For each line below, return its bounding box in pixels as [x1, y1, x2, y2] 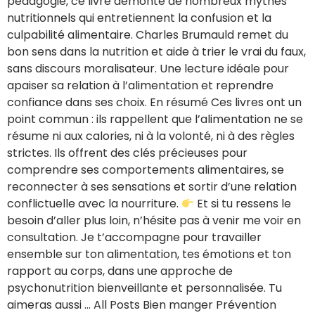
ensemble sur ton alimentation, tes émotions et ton [7, 245, 291, 262]
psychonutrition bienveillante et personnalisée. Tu [7, 279, 282, 296]
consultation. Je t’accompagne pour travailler [7, 229, 262, 245]
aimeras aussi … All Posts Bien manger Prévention [7, 296, 276, 313]
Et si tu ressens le [194, 195, 292, 212]
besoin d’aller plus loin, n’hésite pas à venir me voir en [7, 212, 301, 229]
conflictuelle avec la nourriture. [7, 195, 181, 212]
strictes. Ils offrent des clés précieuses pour [7, 144, 247, 161]
